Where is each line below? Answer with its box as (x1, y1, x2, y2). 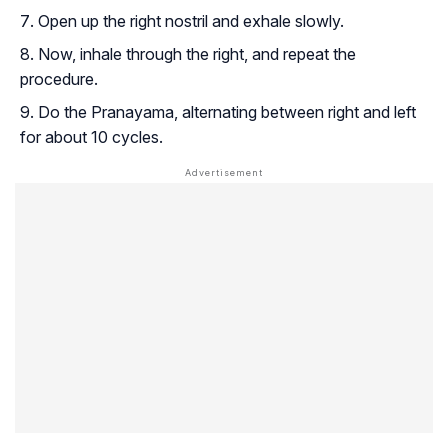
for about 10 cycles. (20, 126, 163, 147)
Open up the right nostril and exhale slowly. (38, 10, 344, 31)
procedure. (20, 68, 98, 89)
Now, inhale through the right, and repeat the (38, 43, 356, 64)
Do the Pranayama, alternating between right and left (38, 101, 416, 122)
